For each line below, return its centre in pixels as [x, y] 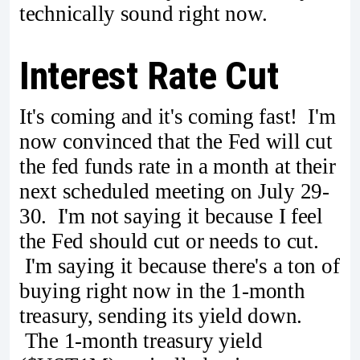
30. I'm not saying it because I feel [171, 217]
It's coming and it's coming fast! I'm [178, 117]
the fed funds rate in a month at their [178, 167]
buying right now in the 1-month [162, 291]
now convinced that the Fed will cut [176, 142]
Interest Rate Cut [149, 76]
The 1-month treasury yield [141, 341]
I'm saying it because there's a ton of [180, 266]
